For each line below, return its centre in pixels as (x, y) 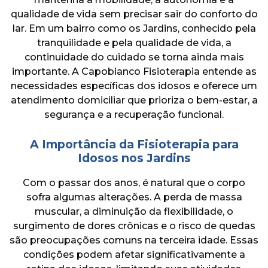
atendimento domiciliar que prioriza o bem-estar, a (134, 100)
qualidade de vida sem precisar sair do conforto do (134, 14)
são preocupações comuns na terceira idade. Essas (134, 240)
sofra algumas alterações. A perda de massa (134, 197)
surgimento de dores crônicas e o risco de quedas (134, 226)
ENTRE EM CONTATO (134, 12)
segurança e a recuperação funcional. (134, 114)
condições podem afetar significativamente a (134, 254)
